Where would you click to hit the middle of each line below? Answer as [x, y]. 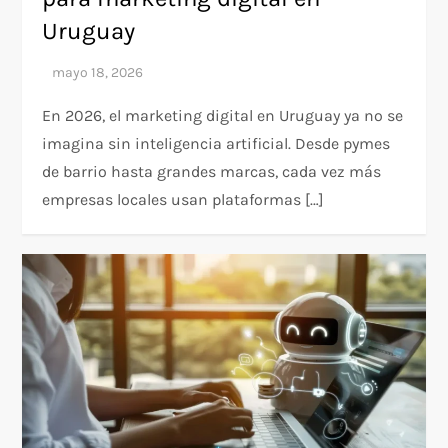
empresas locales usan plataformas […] [183, 199]
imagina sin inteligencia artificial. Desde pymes [216, 143]
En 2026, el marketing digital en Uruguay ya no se [223, 115]
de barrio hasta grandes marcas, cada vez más [212, 171]
